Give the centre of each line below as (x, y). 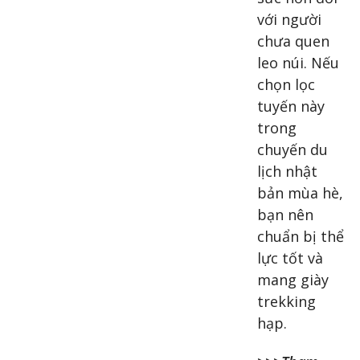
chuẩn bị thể (301, 237)
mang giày (293, 280)
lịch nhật (287, 172)
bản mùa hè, (300, 193)
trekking (286, 302)
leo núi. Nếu (298, 63)
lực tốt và (290, 258)
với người (289, 20)
